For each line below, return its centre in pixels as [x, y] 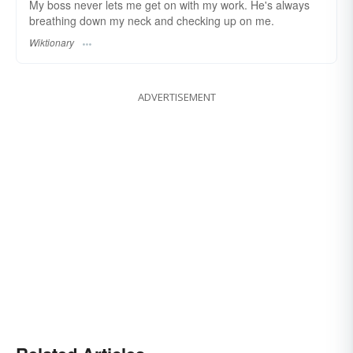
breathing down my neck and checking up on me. [152, 20]
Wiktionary [52, 43]
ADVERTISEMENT [176, 97]
